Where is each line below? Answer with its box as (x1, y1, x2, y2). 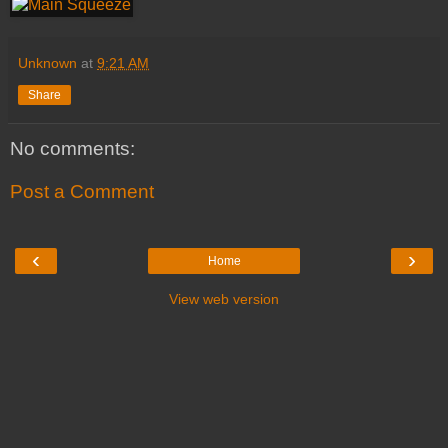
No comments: (10, 137, 135, 159)
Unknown (18, 54, 77, 71)
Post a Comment (10, 181, 154, 203)
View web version (169, 290, 279, 307)
